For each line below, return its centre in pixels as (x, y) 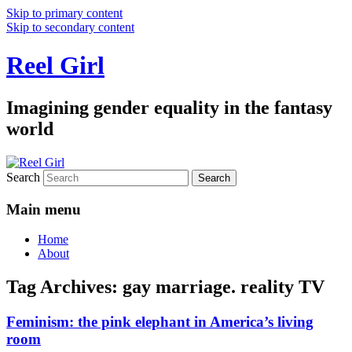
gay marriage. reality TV (224, 287)
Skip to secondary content (70, 27)
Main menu (44, 209)
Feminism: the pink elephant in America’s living (160, 322)
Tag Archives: (64, 287)
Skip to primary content (64, 13)
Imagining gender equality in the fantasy (169, 107)
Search (23, 177)
